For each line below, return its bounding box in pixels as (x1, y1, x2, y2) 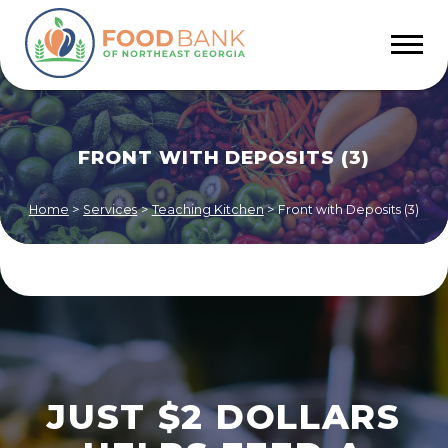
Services (83, 201, 138, 217)
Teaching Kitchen (151, 201, 264, 217)
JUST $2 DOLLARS (47, 396, 401, 439)
